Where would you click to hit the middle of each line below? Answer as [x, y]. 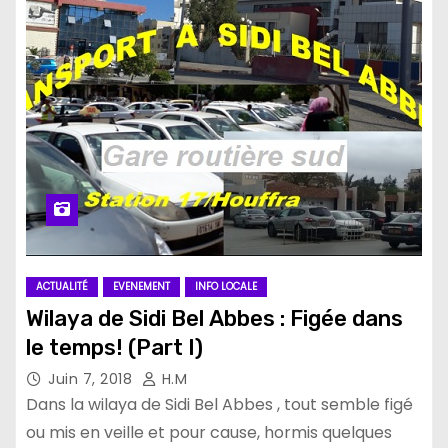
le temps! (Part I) [114, 347]
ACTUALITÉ [62, 286]
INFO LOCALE [226, 286]
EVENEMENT [141, 286]
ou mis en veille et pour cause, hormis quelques [209, 432]
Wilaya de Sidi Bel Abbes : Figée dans [214, 318]
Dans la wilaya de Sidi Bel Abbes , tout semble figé [219, 404]
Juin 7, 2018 [92, 379]
